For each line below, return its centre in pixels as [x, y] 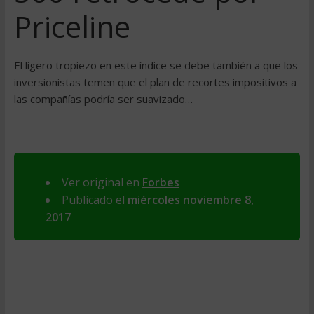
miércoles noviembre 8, [190, 200]
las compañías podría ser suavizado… [103, 99]
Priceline [72, 26]
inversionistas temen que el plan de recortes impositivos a [155, 82]
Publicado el [94, 200]
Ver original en [102, 182]
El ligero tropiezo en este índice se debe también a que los [156, 65]
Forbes [161, 182]
